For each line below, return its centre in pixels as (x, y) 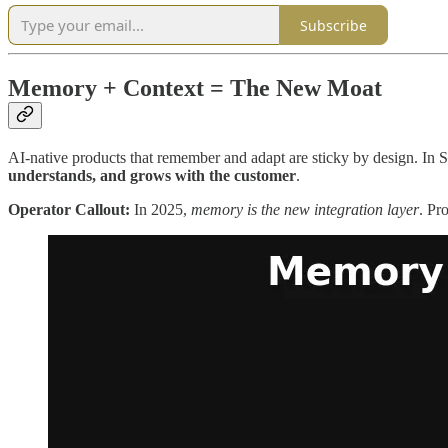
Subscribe (333, 25)
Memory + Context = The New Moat (195, 88)
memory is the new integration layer (305, 210)
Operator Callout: (69, 210)
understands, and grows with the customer (152, 176)
